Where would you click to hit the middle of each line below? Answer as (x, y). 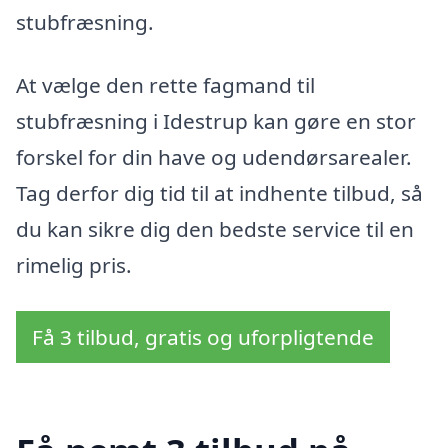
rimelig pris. (74, 265)
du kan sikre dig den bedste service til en (215, 229)
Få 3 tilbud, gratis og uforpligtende (203, 337)
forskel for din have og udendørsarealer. (214, 157)
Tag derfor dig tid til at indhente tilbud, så (219, 193)
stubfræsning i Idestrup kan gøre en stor (216, 121)
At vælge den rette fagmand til (165, 85)
